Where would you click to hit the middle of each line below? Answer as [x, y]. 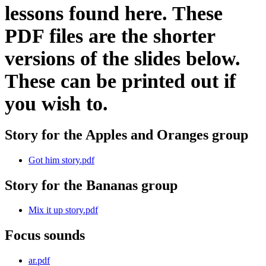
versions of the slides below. [123, 58]
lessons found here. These [114, 13]
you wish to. [56, 103]
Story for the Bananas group [91, 185]
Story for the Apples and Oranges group [126, 134]
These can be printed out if [120, 81]
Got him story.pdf [61, 160]
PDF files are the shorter [110, 36]
